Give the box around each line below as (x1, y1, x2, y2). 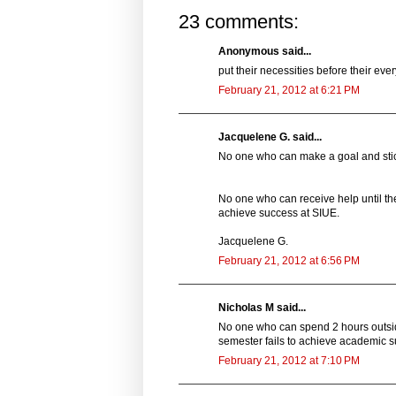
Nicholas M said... (218, 301, 306, 314)
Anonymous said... (218, 44, 311, 57)
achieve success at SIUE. (218, 206, 339, 219)
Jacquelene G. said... (218, 130, 322, 143)
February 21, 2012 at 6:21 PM (218, 83, 360, 96)
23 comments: (179, 10, 299, 33)
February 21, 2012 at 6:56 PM (218, 254, 360, 267)
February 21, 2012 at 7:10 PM (218, 354, 360, 367)
